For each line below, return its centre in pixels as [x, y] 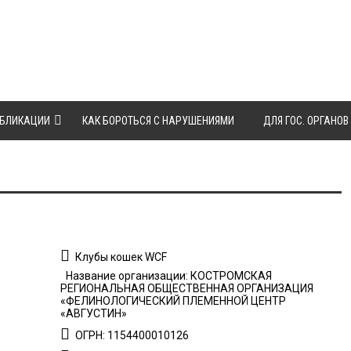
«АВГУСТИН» [94, 313]
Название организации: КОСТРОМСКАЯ [168, 276]
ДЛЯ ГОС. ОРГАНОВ [306, 121]
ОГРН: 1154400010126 [131, 335]
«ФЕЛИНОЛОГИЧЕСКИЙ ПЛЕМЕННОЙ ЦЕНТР [174, 301]
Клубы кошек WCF [120, 257]
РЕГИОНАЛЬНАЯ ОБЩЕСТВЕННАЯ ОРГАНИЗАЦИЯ [187, 288]
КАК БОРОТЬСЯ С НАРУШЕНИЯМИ [158, 121]
